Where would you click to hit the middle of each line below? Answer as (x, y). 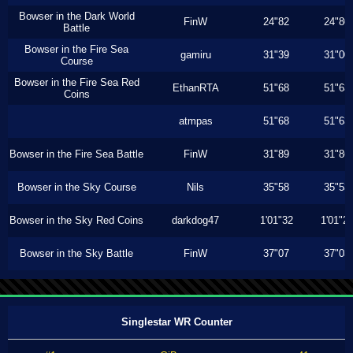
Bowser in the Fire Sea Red (76, 82)
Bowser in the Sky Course (76, 187)
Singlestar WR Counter (176, 322)
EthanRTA (195, 88)
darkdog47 (195, 220)
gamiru (195, 55)
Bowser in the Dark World (76, 16)
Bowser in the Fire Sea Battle (76, 154)
